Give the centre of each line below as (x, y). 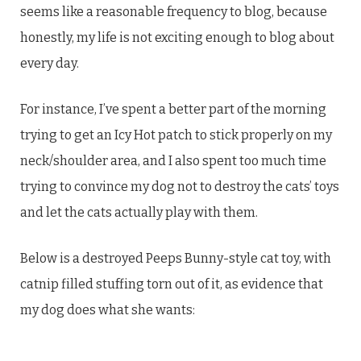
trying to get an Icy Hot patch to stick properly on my (176, 135)
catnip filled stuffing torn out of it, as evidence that (172, 284)
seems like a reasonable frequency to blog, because (174, 12)
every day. (50, 63)
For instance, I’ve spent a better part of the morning (173, 109)
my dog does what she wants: (109, 310)
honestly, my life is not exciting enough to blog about (177, 37)
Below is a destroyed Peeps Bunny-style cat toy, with (176, 258)
